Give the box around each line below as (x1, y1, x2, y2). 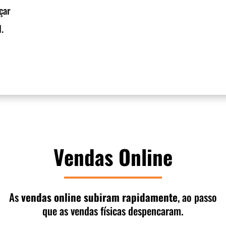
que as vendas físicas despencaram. (42, 202, 184, 218)
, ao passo (178, 189, 217, 205)
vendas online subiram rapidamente (21, 189, 178, 205)
